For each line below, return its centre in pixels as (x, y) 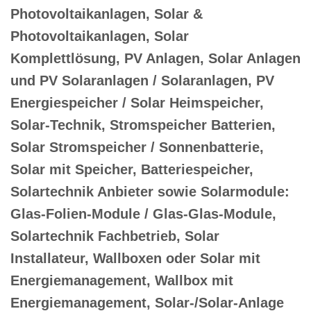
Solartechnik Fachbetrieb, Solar (115, 236)
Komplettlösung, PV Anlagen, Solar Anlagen (155, 58)
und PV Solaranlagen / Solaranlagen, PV (142, 80)
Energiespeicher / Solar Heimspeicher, (137, 102)
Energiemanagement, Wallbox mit (122, 280)
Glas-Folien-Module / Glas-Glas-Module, (143, 213)
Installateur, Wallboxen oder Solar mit (135, 258)
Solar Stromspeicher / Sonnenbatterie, (137, 147)
